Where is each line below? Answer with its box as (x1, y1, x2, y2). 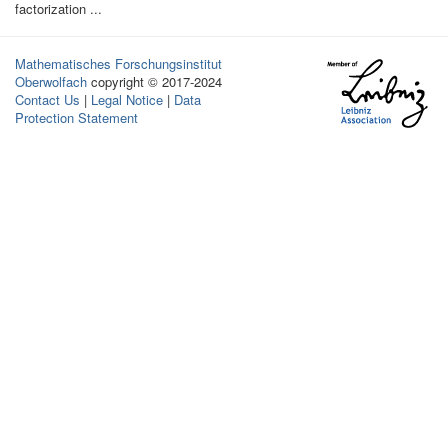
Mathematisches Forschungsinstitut (15, 54, 222, 74)
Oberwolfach (15, 72, 87, 92)
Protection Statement (15, 108, 138, 128)
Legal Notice (91, 90, 163, 110)
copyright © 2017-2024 (87, 72, 226, 92)
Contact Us (15, 90, 80, 110)
